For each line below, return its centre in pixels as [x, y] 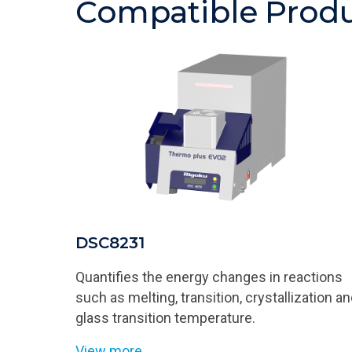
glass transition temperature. [165, 317]
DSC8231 [110, 242]
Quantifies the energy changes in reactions [209, 277]
